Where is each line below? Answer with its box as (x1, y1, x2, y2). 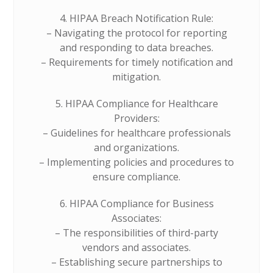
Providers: (113, 112, 160, 125)
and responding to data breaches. (60, 41, 213, 54)
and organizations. (94, 141, 179, 154)
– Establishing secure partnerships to (51, 255, 222, 269)
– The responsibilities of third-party (55, 226, 218, 239)
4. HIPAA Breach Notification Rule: (60, 12, 213, 25)
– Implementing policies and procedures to (39, 155, 234, 169)
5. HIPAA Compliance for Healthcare (55, 97, 218, 110)
